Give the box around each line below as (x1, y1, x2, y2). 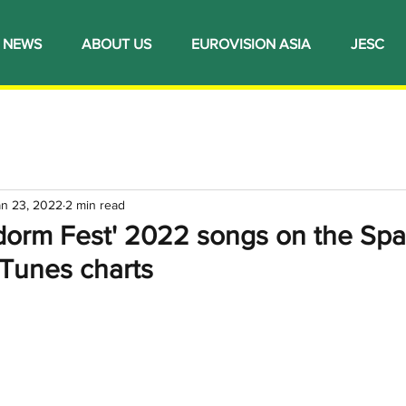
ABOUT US (82, 36, 151, 52)
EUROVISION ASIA (191, 36, 311, 52)
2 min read (65, 197, 125, 212)
